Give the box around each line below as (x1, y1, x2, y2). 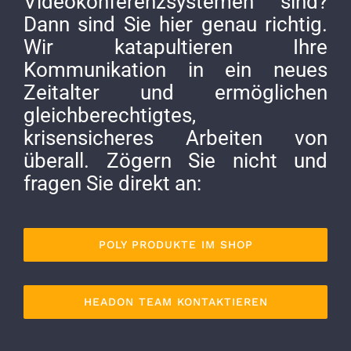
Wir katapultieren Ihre (24, 34, 327, 59)
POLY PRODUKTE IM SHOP (98, 238, 253, 251)
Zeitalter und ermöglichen (24, 80, 327, 104)
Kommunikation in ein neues (24, 57, 327, 81)
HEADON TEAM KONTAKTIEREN (83, 295, 268, 309)
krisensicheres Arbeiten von (24, 125, 327, 150)
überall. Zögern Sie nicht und (24, 148, 327, 172)
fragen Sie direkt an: (24, 171, 201, 195)
